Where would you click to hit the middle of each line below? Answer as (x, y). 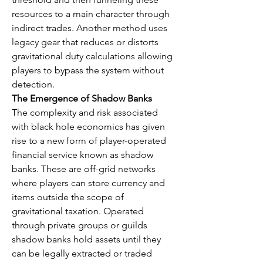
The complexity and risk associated (85, 113)
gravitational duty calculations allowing (92, 56)
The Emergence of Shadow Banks (82, 99)
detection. (33, 85)
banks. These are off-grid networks (84, 169)
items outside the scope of (68, 197)
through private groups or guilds (80, 225)
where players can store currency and (88, 183)
